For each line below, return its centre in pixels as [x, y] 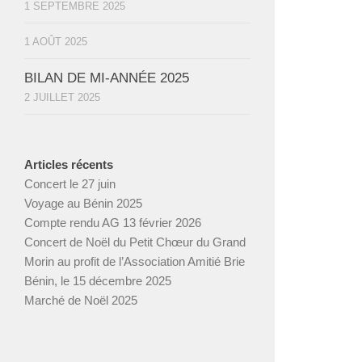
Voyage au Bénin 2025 [83, 203]
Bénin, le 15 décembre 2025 [98, 280]
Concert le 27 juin [70, 183]
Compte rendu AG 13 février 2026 [113, 222]
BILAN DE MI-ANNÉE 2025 [107, 78]
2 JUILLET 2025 [62, 97]
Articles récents [69, 164]
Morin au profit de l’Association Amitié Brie [135, 261]
